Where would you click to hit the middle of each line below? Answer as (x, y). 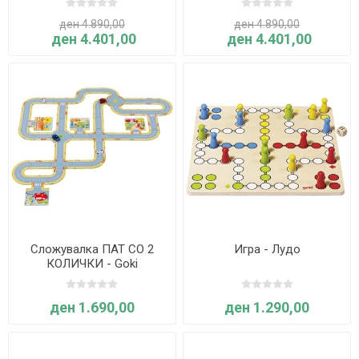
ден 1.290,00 (267, 307)
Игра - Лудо (267, 249)
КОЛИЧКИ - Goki (92, 263)
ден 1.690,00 (92, 307)
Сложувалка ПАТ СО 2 (92, 249)
